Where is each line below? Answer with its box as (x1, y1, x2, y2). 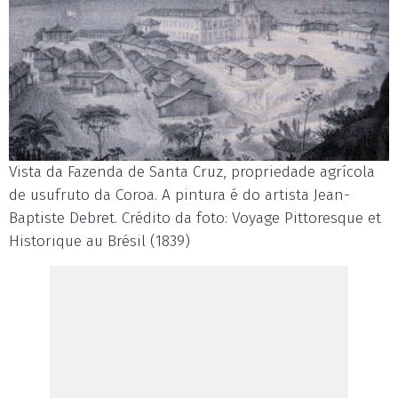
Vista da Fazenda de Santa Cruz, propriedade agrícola (9, 162, 375, 181)
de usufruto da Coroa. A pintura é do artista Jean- (9, 185, 350, 204)
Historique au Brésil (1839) (9, 231, 190, 251)
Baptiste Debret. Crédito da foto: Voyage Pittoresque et (9, 208, 381, 227)
